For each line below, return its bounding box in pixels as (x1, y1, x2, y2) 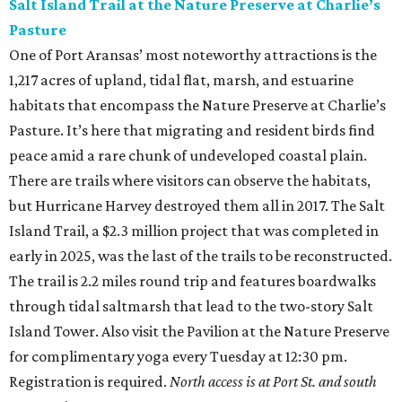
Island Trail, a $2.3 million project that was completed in (9, 222, 379, 240)
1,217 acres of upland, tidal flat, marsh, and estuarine (9, 71, 354, 90)
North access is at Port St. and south (170, 372, 377, 391)
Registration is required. (9, 372, 170, 391)
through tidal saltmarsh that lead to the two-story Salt (9, 297, 373, 316)
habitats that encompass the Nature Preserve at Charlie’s (9, 96, 386, 115)
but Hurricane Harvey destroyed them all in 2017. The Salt (9, 197, 385, 215)
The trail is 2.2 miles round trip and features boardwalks (9, 272, 376, 291)
